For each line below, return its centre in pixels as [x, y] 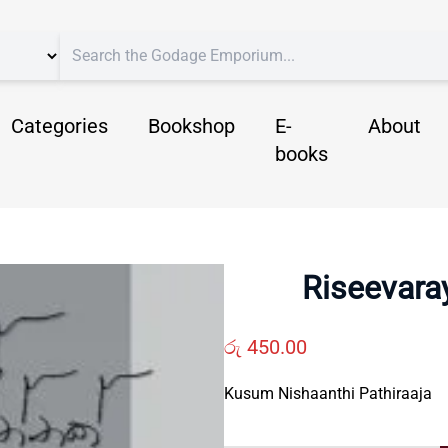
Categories [59, 126]
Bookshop [191, 126]
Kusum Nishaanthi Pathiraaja [328, 393]
